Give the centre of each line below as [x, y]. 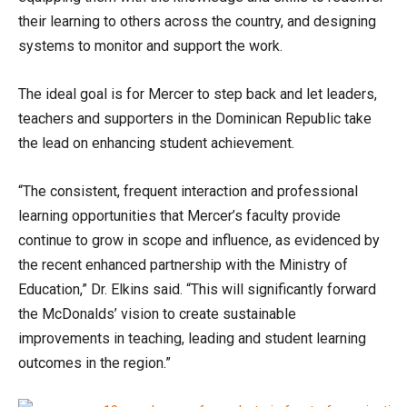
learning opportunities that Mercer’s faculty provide [179, 216]
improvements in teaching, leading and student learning [192, 338]
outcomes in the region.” [94, 363]
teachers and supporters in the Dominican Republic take [195, 119]
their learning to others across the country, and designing [197, 21]
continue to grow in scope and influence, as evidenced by [199, 240]
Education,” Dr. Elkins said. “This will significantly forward [197, 289]
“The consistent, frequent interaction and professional [188, 191]
